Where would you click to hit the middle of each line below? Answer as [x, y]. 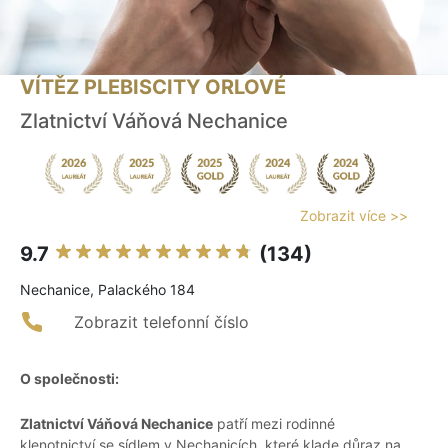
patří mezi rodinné [274, 424]
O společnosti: [69, 379]
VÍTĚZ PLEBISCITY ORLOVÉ [153, 87]
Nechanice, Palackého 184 [107, 290]
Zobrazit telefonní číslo [161, 322]
